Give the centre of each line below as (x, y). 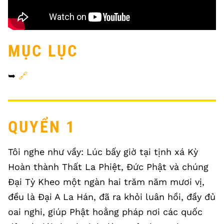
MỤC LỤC (43, 51)
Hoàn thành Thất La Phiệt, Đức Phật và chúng (108, 167)
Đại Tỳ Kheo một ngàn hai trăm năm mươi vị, (106, 182)
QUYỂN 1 (42, 127)
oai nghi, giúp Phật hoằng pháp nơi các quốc (105, 212)
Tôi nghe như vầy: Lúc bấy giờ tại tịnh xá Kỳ (103, 152)
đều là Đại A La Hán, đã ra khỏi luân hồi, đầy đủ (112, 197)
